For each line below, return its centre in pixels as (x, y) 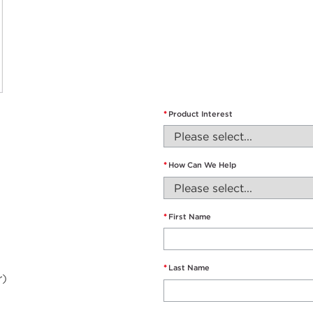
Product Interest (201, 114)
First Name (190, 216)
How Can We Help (202, 165)
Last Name (189, 268)
